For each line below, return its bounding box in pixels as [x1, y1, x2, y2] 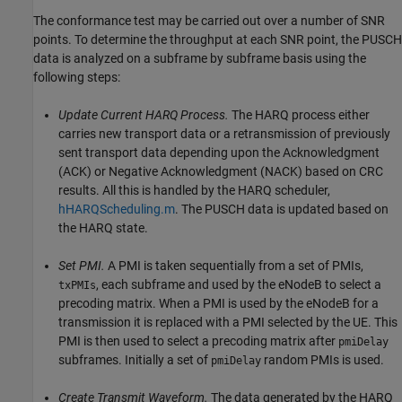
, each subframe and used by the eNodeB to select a [96, 276, 381, 292]
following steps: [33, 69, 120, 84]
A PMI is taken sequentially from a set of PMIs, [105, 258, 363, 273]
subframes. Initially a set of [58, 352, 211, 367]
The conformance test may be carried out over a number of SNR [33, 13, 385, 28]
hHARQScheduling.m [58, 201, 175, 216]
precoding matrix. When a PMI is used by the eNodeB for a [58, 295, 379, 310]
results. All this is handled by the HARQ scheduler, [58, 182, 330, 197]
